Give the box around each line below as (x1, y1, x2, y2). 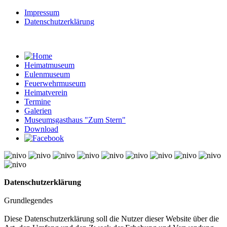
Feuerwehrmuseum (24, 79, 86, 88)
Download (24, 125, 58, 133)
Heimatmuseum (24, 61, 74, 69)
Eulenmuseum (24, 70, 70, 79)
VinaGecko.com (80, 169, 119, 176)
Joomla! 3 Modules (22, 169, 69, 176)
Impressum (24, 8, 59, 17)
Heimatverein (24, 88, 67, 97)
